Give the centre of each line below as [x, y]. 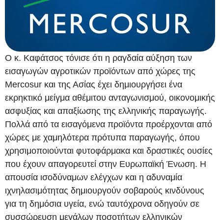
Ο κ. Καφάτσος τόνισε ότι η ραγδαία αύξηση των [98, 58]
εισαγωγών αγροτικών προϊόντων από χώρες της [100, 71]
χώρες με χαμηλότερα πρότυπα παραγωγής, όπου [102, 137]
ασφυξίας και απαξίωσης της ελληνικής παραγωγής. [106, 111]
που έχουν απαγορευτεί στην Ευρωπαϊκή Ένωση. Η [106, 164]
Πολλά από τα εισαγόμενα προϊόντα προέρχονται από [109, 124]
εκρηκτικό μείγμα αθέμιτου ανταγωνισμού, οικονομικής [110, 97]
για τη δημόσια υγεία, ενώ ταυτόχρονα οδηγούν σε [102, 204]
